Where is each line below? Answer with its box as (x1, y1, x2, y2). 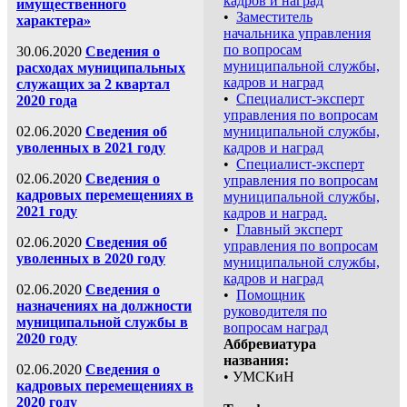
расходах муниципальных (16, 59, 185, 75)
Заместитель (236, 8, 313, 25)
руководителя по (223, 303, 327, 319)
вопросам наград (223, 319, 328, 335)
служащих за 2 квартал (16, 75, 170, 92)
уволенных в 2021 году (16, 139, 165, 155)
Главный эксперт (236, 221, 342, 237)
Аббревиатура (223, 335, 316, 352)
